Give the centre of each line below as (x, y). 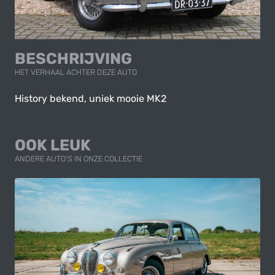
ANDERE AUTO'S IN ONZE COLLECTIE (79, 159)
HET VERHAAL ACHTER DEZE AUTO (76, 72)
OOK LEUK (53, 145)
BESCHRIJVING (73, 58)
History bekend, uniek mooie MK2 (91, 99)
